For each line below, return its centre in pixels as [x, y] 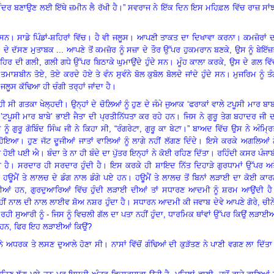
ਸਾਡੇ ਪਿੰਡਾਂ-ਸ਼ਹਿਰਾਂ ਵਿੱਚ [52, 37]
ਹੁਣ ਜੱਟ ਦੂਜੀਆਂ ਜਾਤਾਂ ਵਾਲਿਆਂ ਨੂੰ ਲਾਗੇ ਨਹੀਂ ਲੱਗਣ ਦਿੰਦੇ [113, 141]
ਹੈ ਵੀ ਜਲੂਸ [112, 37]
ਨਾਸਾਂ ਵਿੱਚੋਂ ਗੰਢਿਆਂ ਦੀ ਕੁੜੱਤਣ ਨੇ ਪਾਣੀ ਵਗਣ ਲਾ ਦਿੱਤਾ [192, 244]
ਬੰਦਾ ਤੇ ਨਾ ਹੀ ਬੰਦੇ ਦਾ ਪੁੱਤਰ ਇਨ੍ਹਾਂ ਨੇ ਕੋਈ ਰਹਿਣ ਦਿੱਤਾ [128, 153]
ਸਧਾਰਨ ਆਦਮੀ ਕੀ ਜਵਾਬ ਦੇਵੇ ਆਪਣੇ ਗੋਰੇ [195, 202]
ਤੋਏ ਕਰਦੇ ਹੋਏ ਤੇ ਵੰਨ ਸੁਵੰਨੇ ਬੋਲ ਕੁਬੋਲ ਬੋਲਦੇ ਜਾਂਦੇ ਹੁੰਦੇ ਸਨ [137, 74]
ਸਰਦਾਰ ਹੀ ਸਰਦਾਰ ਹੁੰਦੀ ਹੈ [60, 165]
